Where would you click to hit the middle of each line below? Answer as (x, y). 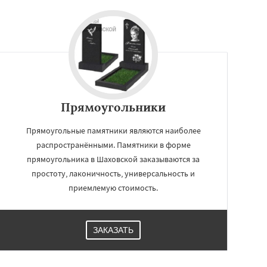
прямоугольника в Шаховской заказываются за (113, 159)
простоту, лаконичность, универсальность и (113, 173)
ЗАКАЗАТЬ (113, 230)
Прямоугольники (113, 107)
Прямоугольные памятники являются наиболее (113, 130)
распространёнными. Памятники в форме (113, 145)
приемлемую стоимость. (113, 187)
